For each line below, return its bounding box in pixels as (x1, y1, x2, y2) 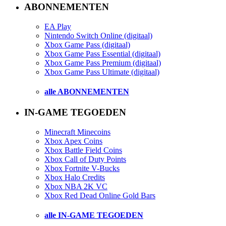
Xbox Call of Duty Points (44, 154, 126, 163)
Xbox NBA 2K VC (44, 182, 107, 191)
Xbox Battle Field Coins (44, 145, 122, 154)
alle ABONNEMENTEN (44, 87, 129, 96)
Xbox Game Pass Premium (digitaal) (44, 58, 161, 67)
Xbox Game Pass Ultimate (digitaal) (44, 67, 159, 76)
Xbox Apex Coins (44, 136, 102, 145)
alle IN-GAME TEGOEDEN (44, 211, 143, 220)
